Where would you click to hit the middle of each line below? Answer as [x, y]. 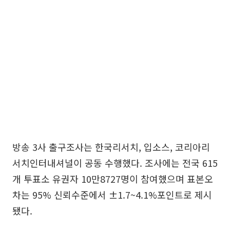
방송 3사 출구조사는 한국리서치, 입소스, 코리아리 [111, 147]
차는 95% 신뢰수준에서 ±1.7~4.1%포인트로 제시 [112, 195]
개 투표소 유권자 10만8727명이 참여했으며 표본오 [113, 179]
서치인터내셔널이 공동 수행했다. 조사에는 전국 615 [115, 163]
